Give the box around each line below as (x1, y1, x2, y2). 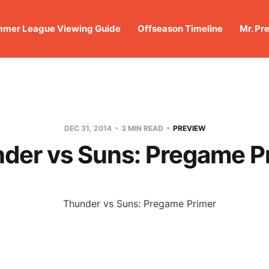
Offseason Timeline (137, 22, 223, 34)
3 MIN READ (119, 123, 165, 133)
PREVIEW (172, 123, 205, 133)
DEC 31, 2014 (64, 123, 113, 133)
